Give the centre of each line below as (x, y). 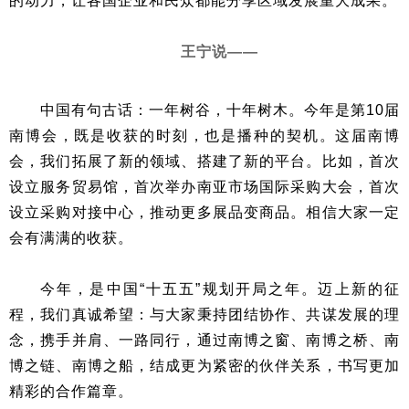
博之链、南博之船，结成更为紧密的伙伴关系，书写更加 (204, 366)
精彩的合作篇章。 (71, 392)
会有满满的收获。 (71, 238)
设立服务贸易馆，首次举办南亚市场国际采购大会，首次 (204, 187)
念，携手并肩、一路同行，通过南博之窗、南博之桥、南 (204, 341)
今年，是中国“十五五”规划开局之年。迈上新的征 (220, 289)
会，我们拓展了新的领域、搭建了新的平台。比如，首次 (204, 162)
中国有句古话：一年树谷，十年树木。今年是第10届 (220, 110)
